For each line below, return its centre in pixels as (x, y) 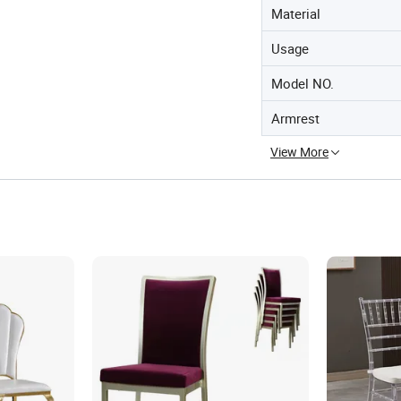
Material (296, 13)
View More (299, 152)
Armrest (295, 118)
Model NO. (303, 83)
